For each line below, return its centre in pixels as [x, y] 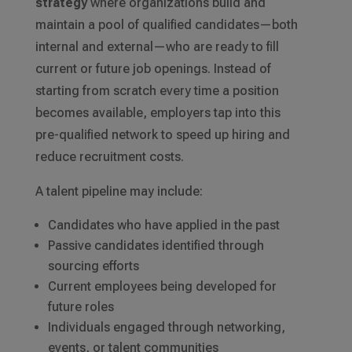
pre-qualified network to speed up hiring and [162, 135]
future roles [81, 307]
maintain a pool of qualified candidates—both [166, 25]
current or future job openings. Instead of [153, 69]
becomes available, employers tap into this [158, 113]
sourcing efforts [93, 266]
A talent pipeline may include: [119, 192]
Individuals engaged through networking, [166, 328]
